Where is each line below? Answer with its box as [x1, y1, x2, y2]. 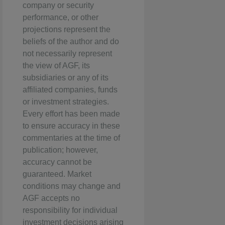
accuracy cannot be [23, 158, 92, 167]
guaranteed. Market [23, 170, 91, 179]
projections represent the [23, 25, 110, 34]
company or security [23, 1, 94, 10]
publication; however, [23, 146, 98, 155]
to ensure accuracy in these [23, 122, 120, 131]
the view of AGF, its [23, 61, 90, 70]
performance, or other [23, 13, 98, 22]
